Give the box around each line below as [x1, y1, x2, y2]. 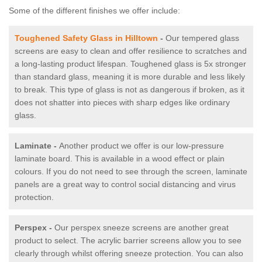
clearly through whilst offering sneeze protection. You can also [15, 249, 243, 258]
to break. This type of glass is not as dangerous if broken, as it [15, 85, 244, 95]
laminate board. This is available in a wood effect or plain [15, 154, 225, 164]
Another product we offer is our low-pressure [59, 141, 224, 151]
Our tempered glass [166, 33, 239, 43]
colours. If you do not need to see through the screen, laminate [15, 167, 247, 177]
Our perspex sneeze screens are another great [54, 223, 229, 233]
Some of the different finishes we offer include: [9, 6, 180, 16]
